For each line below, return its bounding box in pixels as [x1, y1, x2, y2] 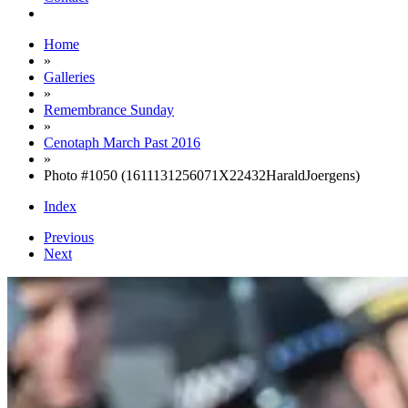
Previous [44, 229, 94, 245]
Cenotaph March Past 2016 [44, 135, 200, 150]
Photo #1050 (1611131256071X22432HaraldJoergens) [44, 168, 360, 183]
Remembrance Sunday [44, 102, 174, 117]
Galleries [44, 69, 95, 85]
